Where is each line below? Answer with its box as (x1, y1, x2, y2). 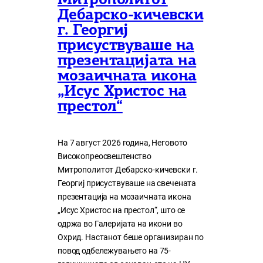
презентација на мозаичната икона (58, 191, 191, 202)
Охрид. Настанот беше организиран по (58, 232, 204, 242)
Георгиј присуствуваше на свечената (58, 178, 197, 188)
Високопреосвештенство (58, 151, 151, 161)
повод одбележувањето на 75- (58, 245, 171, 256)
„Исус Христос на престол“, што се (58, 205, 186, 215)
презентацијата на (58, 53, 197, 69)
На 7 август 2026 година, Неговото (58, 137, 188, 148)
